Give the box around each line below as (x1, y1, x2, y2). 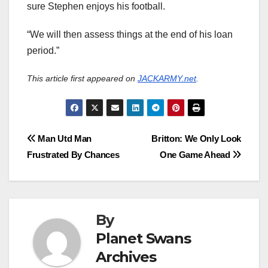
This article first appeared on (27, 74, 138, 84)
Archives (96, 248, 156, 266)
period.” (27, 45, 59, 56)
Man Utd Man (35, 133, 92, 144)
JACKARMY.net (138, 74, 196, 84)
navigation (26, 155, 123, 179)
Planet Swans (96, 230, 191, 248)
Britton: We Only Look (151, 133, 241, 144)
